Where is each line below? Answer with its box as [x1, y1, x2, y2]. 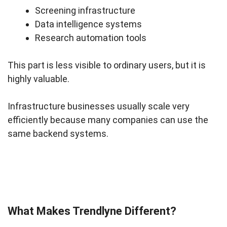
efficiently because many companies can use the [8, 115, 208, 126]
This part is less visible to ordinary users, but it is [8, 60, 206, 71]
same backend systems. [8, 128, 108, 139]
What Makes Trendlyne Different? [8, 205, 176, 218]
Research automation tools [35, 32, 146, 44]
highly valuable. [8, 73, 69, 85]
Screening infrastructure [35, 5, 135, 16]
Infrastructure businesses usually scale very [8, 101, 190, 112]
